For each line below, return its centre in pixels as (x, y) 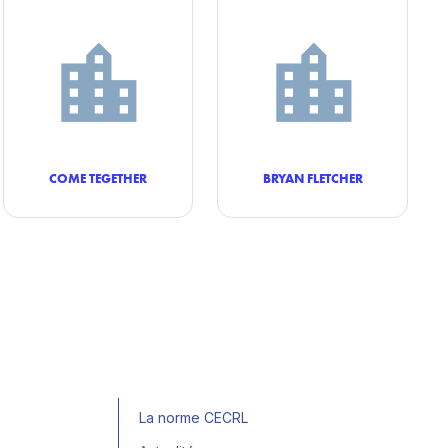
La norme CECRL (193, 417)
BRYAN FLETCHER (312, 178)
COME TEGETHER (97, 178)
